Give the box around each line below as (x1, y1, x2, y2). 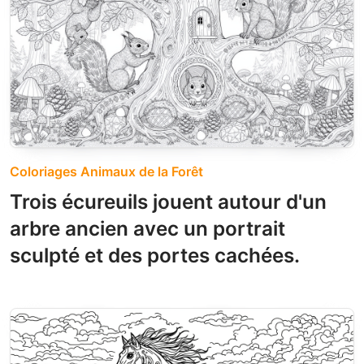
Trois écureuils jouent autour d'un (10, 188, 327, 214)
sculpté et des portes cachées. (10, 242, 300, 267)
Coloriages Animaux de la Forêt (10, 162, 203, 180)
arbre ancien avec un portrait (10, 215, 285, 240)
